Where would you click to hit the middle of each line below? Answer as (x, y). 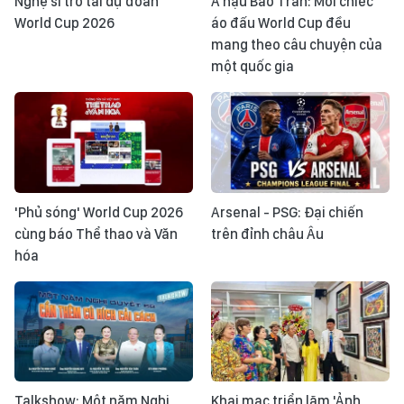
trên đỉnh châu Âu (267, 234)
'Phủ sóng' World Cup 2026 (99, 212)
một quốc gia (252, 67)
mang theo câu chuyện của (297, 45)
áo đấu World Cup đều (281, 23)
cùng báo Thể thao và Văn (96, 234)
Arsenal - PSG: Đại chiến (287, 212)
